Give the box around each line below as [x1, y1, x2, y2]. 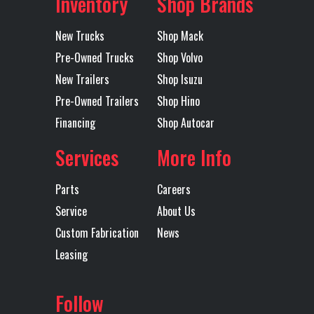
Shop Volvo [157, 48, 203, 66]
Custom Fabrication [55, 224, 139, 241]
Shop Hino [157, 92, 200, 109]
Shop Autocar [157, 114, 214, 131]
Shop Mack [157, 27, 203, 44]
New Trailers [55, 70, 109, 88]
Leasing [55, 245, 88, 263]
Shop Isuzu [157, 70, 203, 88]
